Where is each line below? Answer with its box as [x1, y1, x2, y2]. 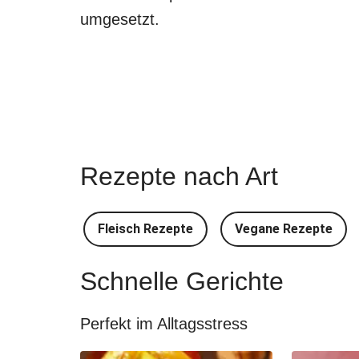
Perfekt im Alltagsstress [80, 315, 248, 333]
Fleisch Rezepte [98, 221, 193, 236]
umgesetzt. [80, 10, 159, 28]
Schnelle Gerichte [80, 267, 284, 296]
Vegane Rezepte [235, 221, 333, 236]
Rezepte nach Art [80, 162, 278, 191]
